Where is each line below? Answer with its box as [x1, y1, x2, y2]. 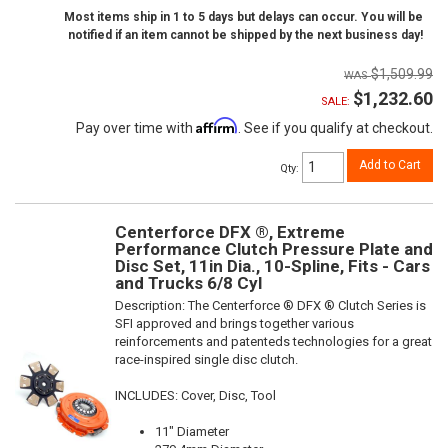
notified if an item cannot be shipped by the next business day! [68, 28, 423, 43]
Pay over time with [76, 120, 196, 137]
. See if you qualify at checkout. [238, 120, 433, 137]
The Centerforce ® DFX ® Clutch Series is [188, 297, 426, 313]
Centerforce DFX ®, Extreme [115, 221, 345, 242]
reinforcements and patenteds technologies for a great [115, 333, 432, 349]
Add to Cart [359, 158, 421, 173]
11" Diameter [155, 423, 229, 439]
